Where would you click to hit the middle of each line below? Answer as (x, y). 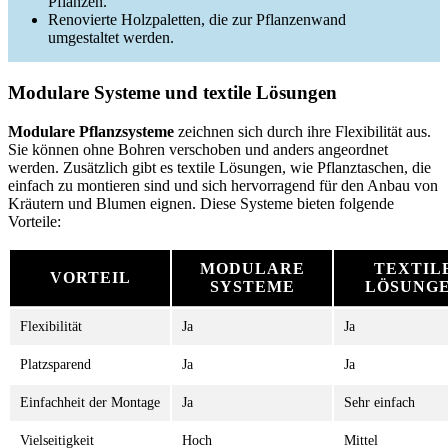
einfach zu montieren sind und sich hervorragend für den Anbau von (223, 185)
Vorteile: (34, 221)
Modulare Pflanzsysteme (91, 131)
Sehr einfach (379, 402)
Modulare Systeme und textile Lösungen (172, 92)
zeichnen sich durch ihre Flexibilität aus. (302, 131)
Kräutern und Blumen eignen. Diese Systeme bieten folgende (201, 203)
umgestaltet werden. (111, 37)
